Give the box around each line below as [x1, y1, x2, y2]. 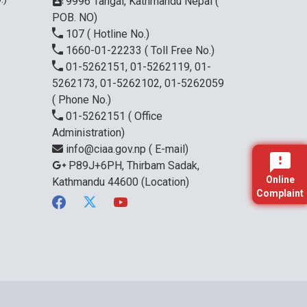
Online [265, 174, 295, 185]
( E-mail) [149, 142, 188, 156]
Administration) [52, 125, 125, 139]
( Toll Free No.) [145, 43, 214, 57]
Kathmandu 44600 [52, 175, 141, 188]
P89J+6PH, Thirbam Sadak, [66, 158, 199, 172]
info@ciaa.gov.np [63, 142, 149, 156]
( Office [128, 109, 162, 123]
